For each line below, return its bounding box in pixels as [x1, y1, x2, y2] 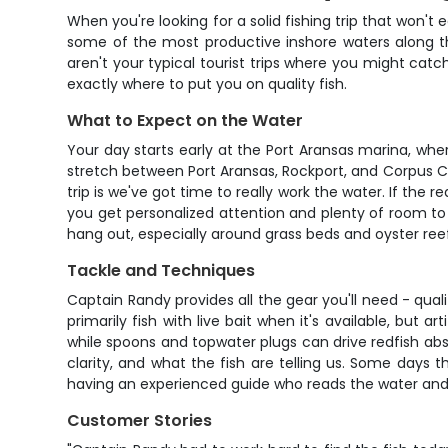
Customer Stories [67, 409, 213, 432]
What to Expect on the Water [67, 109, 304, 132]
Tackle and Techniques [67, 259, 256, 282]
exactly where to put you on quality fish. [67, 74, 348, 94]
